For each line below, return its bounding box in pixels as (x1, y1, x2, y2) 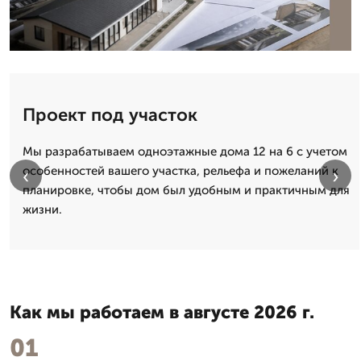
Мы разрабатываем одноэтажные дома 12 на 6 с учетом (23, 143, 347, 159)
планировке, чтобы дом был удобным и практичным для (23, 182, 350, 197)
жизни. (23, 201, 62, 217)
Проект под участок (23, 103, 197, 126)
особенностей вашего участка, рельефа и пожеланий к (23, 163, 338, 178)
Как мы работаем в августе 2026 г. (10, 301, 314, 323)
